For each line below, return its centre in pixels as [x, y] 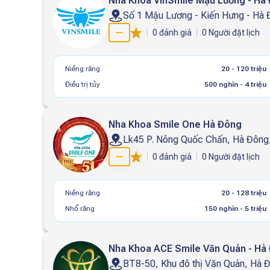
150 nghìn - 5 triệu [236, 209]
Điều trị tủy [83, 84]
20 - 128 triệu [244, 193]
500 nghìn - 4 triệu [236, 84]
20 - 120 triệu [244, 69]
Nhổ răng [80, 209]
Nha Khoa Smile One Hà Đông [175, 124]
